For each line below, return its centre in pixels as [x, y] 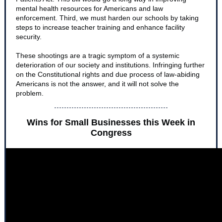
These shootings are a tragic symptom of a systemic [98, 55]
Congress [111, 133]
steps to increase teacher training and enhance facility [100, 27]
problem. [30, 93]
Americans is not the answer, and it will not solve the [97, 84]
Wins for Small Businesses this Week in [111, 122]
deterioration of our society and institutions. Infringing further [110, 65]
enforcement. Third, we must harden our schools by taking [107, 18]
